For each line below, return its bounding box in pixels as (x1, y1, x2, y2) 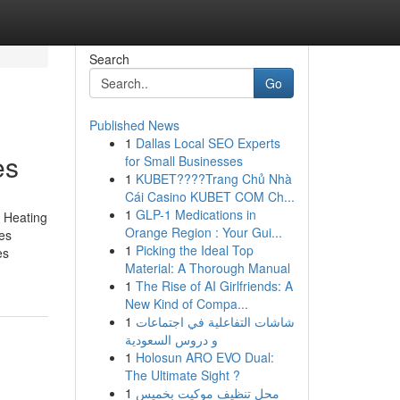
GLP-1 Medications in (135, 205, 256, 223)
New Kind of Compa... (124, 295, 248, 312)
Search (88, 50, 129, 68)
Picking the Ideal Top (135, 241, 254, 259)
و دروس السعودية (124, 330, 218, 348)
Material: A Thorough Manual (124, 259, 290, 277)
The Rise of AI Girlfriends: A (135, 277, 293, 295)
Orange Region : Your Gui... (124, 223, 282, 241)
